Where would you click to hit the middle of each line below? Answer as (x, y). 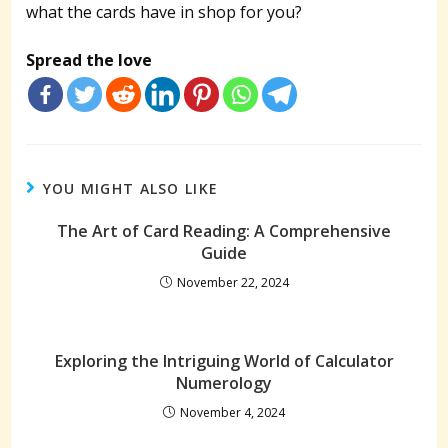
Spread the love (89, 60)
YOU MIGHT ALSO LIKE (130, 189)
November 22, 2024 (232, 283)
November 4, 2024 (232, 413)
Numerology (224, 383)
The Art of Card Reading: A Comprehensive (224, 231)
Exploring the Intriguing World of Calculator (224, 361)
